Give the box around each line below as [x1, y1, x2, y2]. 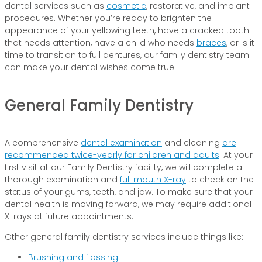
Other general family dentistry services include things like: [5, 231, 243, 243]
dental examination [81, 137, 162, 149]
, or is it [226, 36, 254, 49]
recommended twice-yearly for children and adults [5, 149, 219, 161]
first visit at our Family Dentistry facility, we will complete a [5, 161, 242, 174]
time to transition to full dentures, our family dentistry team [5, 49, 249, 61]
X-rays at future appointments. [5, 211, 133, 223]
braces [196, 36, 226, 49]
